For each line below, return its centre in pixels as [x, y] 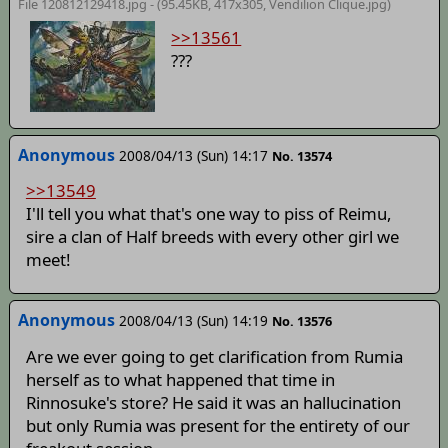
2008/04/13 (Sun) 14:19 [193, 321]
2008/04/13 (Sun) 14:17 [193, 155]
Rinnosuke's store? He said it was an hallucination [213, 402]
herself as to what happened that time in [180, 379]
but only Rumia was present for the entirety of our [217, 425]
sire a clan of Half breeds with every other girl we [212, 237]
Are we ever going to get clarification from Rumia [214, 356]
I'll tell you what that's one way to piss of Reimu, [208, 214]
